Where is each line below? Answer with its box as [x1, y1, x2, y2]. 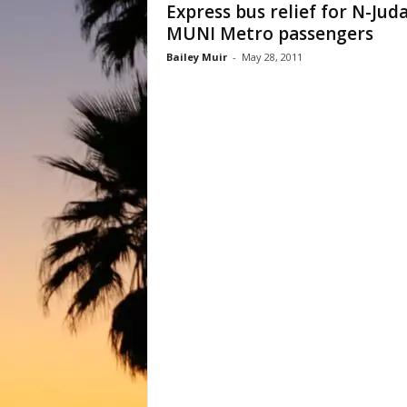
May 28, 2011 [241, 50, 303, 64]
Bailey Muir [165, 50, 227, 64]
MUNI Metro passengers [165, 22, 373, 45]
